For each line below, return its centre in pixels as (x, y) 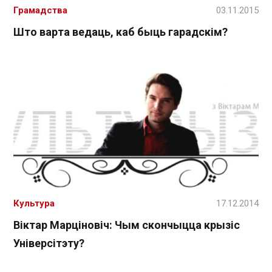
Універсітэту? (49, 243)
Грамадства (40, 10)
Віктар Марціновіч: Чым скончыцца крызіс (127, 225)
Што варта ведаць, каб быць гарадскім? (121, 32)
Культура (34, 203)
